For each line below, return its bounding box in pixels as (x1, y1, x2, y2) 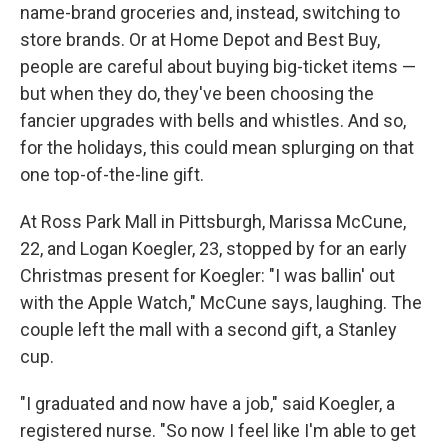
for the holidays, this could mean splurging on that (20, 136, 414, 158)
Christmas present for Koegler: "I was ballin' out (20, 264, 395, 286)
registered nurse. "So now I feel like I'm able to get (20, 419, 416, 441)
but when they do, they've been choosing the (20, 82, 374, 104)
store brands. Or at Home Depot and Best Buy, (20, 28, 380, 50)
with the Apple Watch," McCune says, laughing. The (20, 291, 422, 313)
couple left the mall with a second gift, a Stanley (20, 318, 397, 340)
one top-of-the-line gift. (20, 163, 208, 185)
